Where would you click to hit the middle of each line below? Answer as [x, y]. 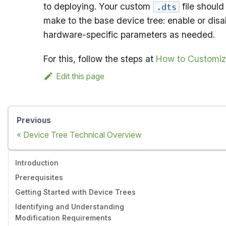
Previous [34, 120]
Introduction [37, 162]
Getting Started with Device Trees [75, 192]
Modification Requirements [63, 217]
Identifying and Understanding [70, 206]
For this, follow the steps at [100, 59]
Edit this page [80, 76]
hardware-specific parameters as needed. [129, 34]
